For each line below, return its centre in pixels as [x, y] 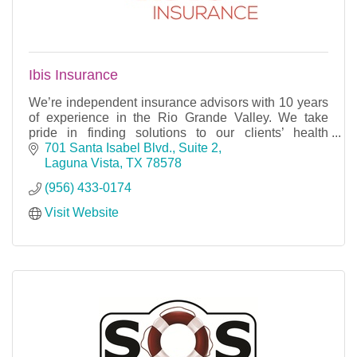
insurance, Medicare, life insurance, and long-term [169, 147]
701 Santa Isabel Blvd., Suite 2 [131, 148]
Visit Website [82, 213]
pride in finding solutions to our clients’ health [178, 132]
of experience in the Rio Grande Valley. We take [178, 117]
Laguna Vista [82, 163]
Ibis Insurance [73, 75]
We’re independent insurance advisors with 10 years [178, 102]
